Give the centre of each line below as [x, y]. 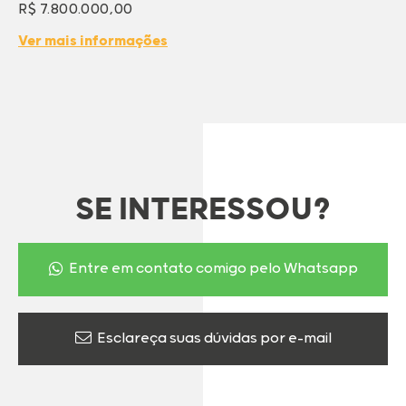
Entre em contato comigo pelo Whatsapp [212, 269]
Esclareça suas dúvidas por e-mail [213, 338]
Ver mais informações [93, 42]
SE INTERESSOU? [203, 211]
